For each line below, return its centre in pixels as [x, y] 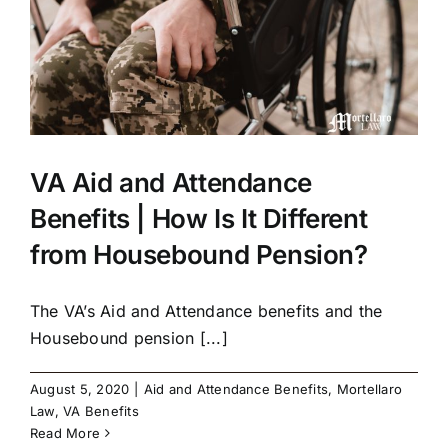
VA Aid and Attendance [171, 183]
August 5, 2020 [80, 389]
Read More [65, 433]
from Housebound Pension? [199, 255]
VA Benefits [101, 411]
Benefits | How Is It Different [199, 219]
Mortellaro [369, 389]
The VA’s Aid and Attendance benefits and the [206, 311]
